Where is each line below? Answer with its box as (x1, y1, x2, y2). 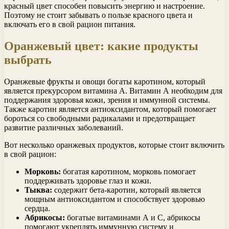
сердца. (25, 203, 50, 213)
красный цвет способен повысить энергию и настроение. (4, 1, 205, 10)
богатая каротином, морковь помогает (61, 167, 196, 176)
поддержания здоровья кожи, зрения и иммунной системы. (4, 95, 210, 104)
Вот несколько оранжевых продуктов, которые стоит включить (4, 140, 224, 149)
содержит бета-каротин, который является (52, 185, 201, 194)
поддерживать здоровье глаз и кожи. (25, 176, 151, 185)
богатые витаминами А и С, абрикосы (65, 213, 200, 222)
